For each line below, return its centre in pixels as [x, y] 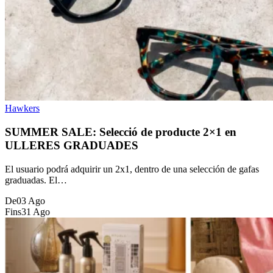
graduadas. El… [36, 180]
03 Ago [31, 200]
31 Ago [36, 211]
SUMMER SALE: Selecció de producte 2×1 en [121, 132]
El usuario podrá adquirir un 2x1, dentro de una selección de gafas [132, 169]
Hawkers [22, 108]
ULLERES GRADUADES [72, 145]
